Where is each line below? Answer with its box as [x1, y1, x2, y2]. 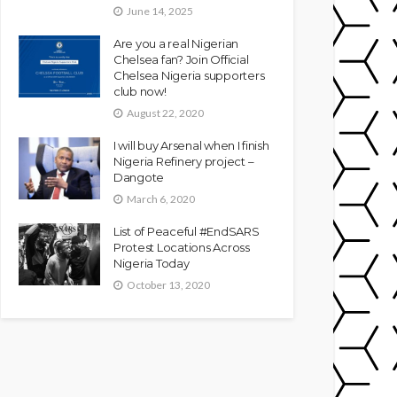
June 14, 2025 [127, 4, 193, 18]
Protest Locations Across [113, 239, 250, 254]
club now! [113, 83, 167, 98]
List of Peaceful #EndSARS [113, 223, 260, 238]
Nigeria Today [113, 255, 190, 270]
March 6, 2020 [127, 191, 195, 206]
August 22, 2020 [127, 105, 204, 120]
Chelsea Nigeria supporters [113, 67, 265, 82]
